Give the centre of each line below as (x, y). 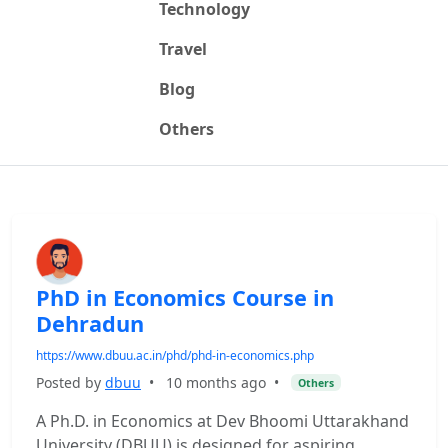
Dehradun (90, 323)
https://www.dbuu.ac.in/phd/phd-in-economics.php (175, 355)
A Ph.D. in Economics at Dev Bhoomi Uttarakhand (222, 421)
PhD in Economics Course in (185, 297)
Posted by (70, 382)
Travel (182, 49)
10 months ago (216, 382)
